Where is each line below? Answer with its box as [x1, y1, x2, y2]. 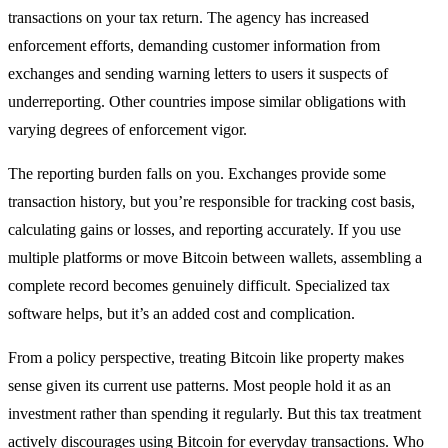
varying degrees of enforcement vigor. [8, 121, 247, 139]
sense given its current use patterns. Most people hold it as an [8, 377, 391, 395]
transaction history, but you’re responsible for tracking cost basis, [8, 193, 415, 211]
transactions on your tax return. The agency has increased [8, 9, 369, 27]
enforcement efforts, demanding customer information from [8, 37, 380, 55]
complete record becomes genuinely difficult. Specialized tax [8, 277, 390, 295]
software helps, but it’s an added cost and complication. [8, 305, 355, 323]
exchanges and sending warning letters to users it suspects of [8, 65, 388, 83]
